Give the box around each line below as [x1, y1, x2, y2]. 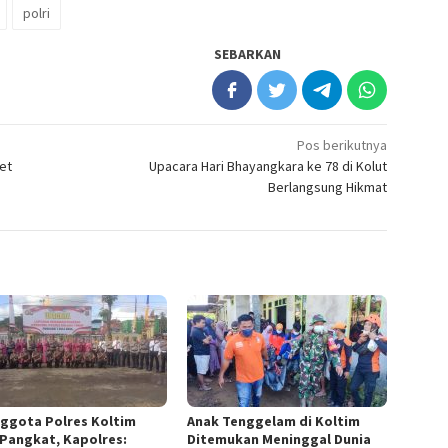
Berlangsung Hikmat [268, 178, 388, 197]
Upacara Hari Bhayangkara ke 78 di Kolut [149, 157, 388, 176]
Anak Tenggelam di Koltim [187, 412, 361, 431]
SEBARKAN [214, 45, 282, 64]
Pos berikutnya [297, 136, 388, 155]
